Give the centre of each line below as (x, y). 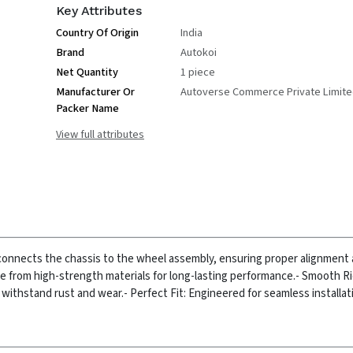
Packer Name (87, 108)
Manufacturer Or (95, 92)
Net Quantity (87, 72)
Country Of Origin (97, 33)
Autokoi (199, 52)
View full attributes (100, 134)
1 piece (198, 72)
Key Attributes (99, 11)
